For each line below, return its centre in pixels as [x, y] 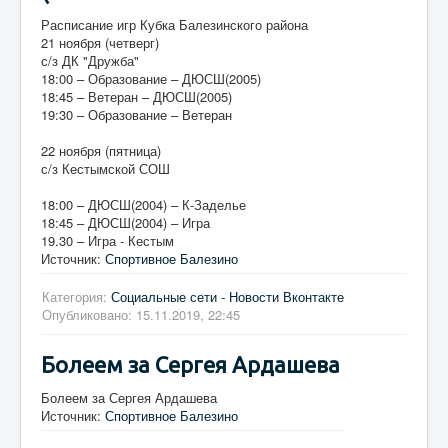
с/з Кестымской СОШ [105, 168]
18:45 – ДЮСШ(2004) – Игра [125, 222]
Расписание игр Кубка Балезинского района [174, 24]
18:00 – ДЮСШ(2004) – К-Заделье [143, 204]
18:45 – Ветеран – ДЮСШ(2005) [136, 96]
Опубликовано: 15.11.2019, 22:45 [141, 314]
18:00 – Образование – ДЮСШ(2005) [151, 78]
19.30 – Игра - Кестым [107, 240]
